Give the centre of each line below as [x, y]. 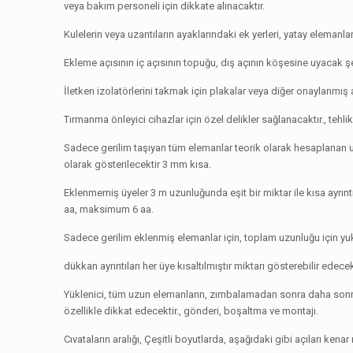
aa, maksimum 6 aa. [109, 209]
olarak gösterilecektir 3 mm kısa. [138, 164]
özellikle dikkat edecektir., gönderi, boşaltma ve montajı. [191, 311]
